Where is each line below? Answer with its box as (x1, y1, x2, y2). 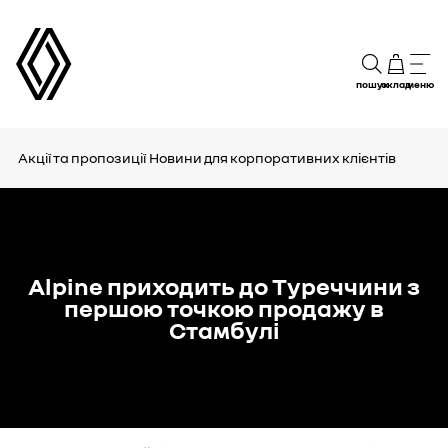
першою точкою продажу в (64, 293, 384, 322)
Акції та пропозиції (18, 149, 146, 166)
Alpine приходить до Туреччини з (28, 271, 420, 300)
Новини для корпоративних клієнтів (149, 149, 396, 166)
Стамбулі (168, 315, 280, 344)
